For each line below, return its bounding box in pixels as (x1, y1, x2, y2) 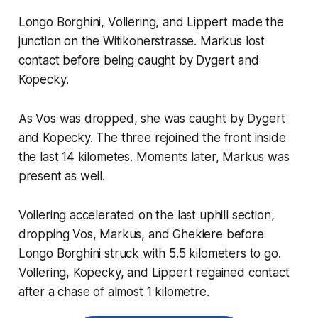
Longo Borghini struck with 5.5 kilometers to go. (18, 246, 281, 261)
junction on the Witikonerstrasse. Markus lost (18, 33, 265, 48)
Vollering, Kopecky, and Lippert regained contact (18, 265, 290, 280)
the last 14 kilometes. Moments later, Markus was (18, 149, 290, 164)
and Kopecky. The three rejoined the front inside (18, 130, 286, 145)
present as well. (18, 168, 105, 183)
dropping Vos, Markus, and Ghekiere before (18, 226, 264, 241)
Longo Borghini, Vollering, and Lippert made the (18, 14, 284, 29)
